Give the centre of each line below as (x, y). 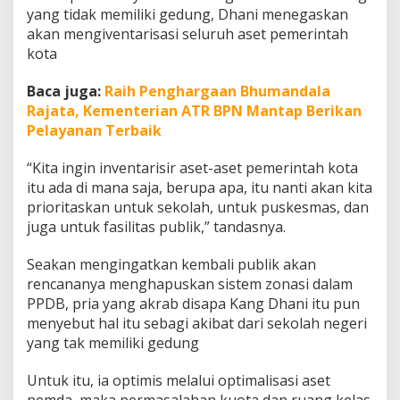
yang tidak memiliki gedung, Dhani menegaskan (187, 15)
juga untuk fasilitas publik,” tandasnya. (156, 227)
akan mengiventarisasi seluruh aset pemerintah (187, 34)
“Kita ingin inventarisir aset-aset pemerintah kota (192, 168)
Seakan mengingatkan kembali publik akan (171, 265)
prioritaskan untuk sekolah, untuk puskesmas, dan (198, 208)
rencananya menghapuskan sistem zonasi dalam (190, 284)
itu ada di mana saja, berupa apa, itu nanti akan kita (200, 188)
